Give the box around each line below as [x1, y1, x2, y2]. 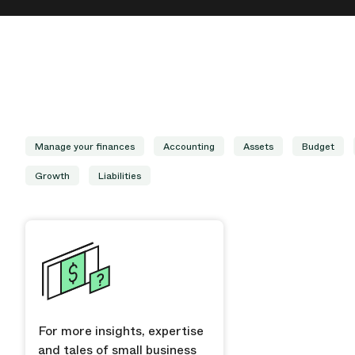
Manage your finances [35, 139, 135, 154]
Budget [302, 139, 334, 154]
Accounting [163, 139, 215, 154]
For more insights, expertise [38, 322, 204, 340]
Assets [243, 139, 273, 154]
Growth [35, 169, 70, 183]
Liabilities [98, 169, 141, 183]
